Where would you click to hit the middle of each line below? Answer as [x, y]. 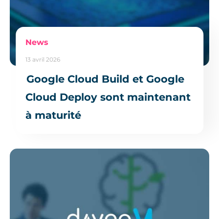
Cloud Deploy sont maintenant [108, 97]
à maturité [54, 115]
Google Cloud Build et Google [106, 79]
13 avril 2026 [43, 59]
